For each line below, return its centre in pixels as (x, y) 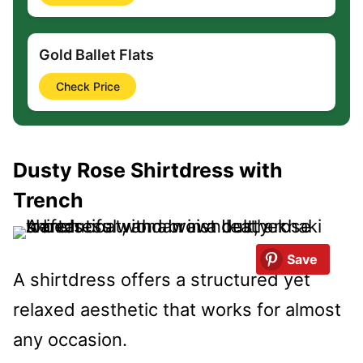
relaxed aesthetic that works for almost (177, 309)
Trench (48, 201)
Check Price (88, 86)
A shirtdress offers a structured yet (162, 279)
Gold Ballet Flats (96, 54)
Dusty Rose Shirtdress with (148, 171)
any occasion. (70, 339)
